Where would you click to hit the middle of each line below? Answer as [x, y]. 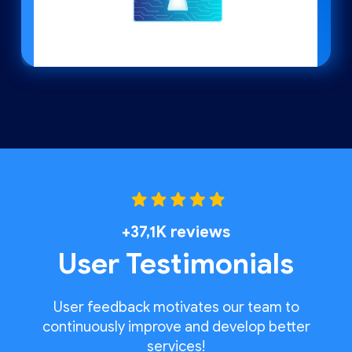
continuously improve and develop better [176, 327]
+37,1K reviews [176, 233]
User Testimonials [176, 264]
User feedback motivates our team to [176, 308]
